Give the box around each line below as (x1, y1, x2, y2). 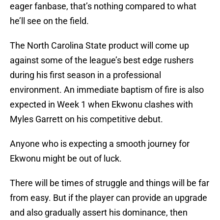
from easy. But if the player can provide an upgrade (10, 192, 207, 203)
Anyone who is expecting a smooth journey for (10, 138, 190, 149)
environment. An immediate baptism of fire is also (10, 84, 204, 95)
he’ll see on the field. (10, 16, 89, 27)
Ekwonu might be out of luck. (10, 153, 122, 164)
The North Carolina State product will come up (10, 40, 189, 51)
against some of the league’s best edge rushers (10, 55, 193, 66)
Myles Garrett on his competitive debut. (10, 114, 163, 125)
